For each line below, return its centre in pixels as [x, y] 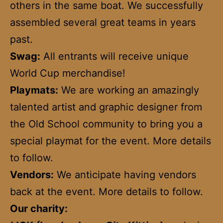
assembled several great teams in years [103, 22]
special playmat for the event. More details [111, 141]
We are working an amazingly [129, 90]
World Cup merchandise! [68, 73]
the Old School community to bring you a [106, 124]
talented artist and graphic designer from [106, 107]
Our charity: [39, 208]
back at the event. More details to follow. [107, 191]
